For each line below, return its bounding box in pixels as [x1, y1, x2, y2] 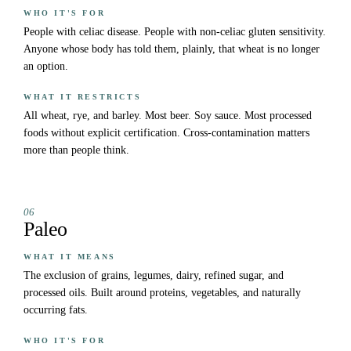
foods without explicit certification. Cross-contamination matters [24, 127, 309, 139]
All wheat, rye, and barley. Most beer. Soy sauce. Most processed [24, 110, 312, 122]
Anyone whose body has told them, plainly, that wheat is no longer [24, 43, 320, 56]
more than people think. [24, 144, 129, 157]
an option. [24, 60, 68, 73]
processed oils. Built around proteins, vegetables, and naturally [24, 287, 301, 299]
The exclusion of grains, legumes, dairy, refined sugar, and [24, 270, 284, 282]
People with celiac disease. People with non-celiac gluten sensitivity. [24, 26, 326, 38]
